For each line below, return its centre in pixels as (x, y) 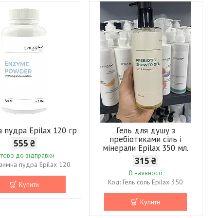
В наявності (146, 173)
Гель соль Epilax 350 (153, 182)
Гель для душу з (145, 130)
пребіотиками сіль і (146, 139)
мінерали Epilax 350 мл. (146, 148)
